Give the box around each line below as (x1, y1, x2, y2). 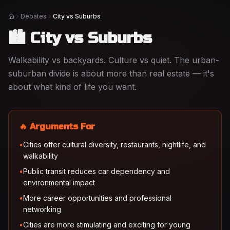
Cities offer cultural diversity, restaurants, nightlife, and (23, 140, 206, 149)
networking (23, 205, 61, 214)
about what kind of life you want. (8, 82, 137, 92)
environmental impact (23, 178, 95, 187)
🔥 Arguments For (19, 122, 95, 131)
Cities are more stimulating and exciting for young (23, 220, 190, 229)
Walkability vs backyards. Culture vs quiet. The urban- (8, 55, 219, 65)
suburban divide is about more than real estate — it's (8, 68, 214, 79)
